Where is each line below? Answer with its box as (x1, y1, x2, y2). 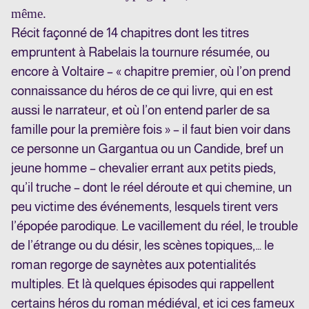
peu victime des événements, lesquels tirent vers (11, 199, 278, 215)
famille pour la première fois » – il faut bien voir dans (11, 122, 290, 137)
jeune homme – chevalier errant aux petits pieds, (11, 161, 276, 176)
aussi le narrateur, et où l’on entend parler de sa (11, 103, 270, 118)
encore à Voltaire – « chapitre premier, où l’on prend (11, 64, 290, 79)
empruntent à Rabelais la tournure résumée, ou (11, 45, 270, 60)
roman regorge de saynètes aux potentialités (11, 257, 256, 272)
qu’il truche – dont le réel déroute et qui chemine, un (11, 180, 292, 195)
